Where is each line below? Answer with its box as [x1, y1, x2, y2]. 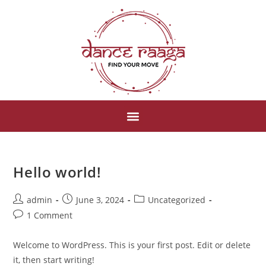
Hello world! [13, 162, 102, 182]
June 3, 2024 [76, 194, 125, 205]
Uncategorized [148, 194, 206, 205]
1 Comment [27, 210, 73, 221]
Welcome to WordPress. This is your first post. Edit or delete [13, 239, 251, 251]
